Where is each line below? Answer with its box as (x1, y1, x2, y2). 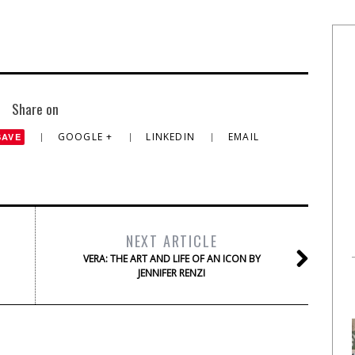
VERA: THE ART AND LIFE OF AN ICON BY (82, 252, 261, 265)
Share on (11, 98, 59, 119)
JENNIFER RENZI (138, 266, 205, 280)
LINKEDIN (146, 130, 199, 143)
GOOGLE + (57, 130, 116, 143)
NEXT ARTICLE (125, 231, 218, 251)
